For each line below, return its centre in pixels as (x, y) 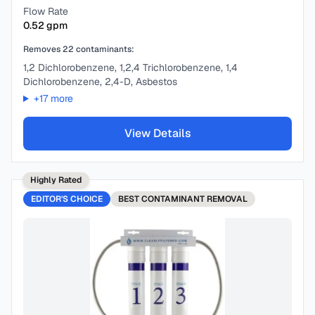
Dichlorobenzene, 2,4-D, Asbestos (100, 82)
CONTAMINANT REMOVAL (194, 199)
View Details (157, 133)
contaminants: (104, 49)
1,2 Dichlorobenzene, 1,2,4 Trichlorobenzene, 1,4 (130, 67)
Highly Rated (56, 180)
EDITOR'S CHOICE (67, 199)
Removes (43, 49)
